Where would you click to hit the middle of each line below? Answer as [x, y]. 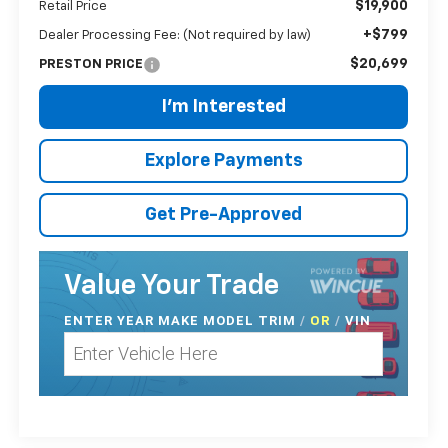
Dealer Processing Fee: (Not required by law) [175, 35]
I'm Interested [223, 106]
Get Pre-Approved [224, 214]
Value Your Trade [172, 285]
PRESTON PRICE [91, 64]
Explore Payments [223, 160]
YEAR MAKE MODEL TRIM [209, 320]
